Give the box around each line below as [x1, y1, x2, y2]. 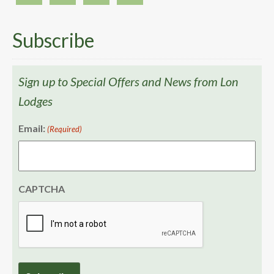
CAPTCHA [18, 183, 65, 194]
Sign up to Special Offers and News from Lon [18, 74, 239, 89]
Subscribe [12, 28, 94, 52]
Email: [18, 122, 45, 134]
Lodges [18, 94, 53, 108]
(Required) [47, 124, 83, 134]
